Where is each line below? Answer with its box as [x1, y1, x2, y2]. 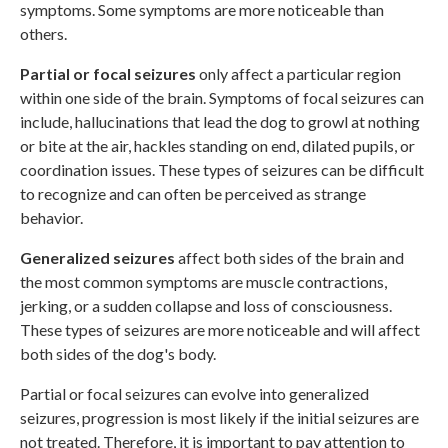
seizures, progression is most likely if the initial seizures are [20, 407, 419, 427]
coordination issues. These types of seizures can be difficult [20, 159, 424, 179]
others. [20, 23, 67, 43]
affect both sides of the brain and [175, 247, 404, 267]
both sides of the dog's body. [20, 343, 216, 363]
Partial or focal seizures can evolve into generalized [20, 383, 369, 403]
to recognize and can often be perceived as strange [20, 183, 366, 203]
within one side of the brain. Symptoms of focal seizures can [20, 87, 424, 107]
